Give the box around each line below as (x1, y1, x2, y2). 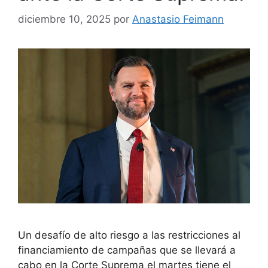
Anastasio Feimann (132, 13, 224, 26)
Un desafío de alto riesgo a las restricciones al (18, 229, 240, 241)
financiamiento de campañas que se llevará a (18, 243, 236, 256)
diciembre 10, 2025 (18, 13, 111, 26)
